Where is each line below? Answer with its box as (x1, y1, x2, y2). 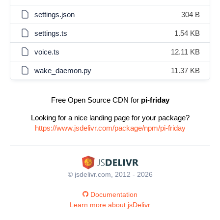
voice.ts (34, 48, 59, 56)
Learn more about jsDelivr (70, 200, 150, 209)
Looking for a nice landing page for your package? (30, 113, 190, 122)
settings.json (34, 10, 75, 19)
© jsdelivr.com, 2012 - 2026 (67, 170, 153, 178)
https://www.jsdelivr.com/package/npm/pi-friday (34, 124, 186, 132)
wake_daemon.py (34, 66, 91, 75)
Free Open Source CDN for (51, 96, 141, 104)
